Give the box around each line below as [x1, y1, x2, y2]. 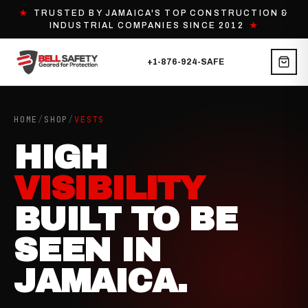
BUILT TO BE [14, 201, 237, 237]
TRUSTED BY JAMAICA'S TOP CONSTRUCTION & [27, 8, 289, 18]
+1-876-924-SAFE [147, 57, 225, 67]
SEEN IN [14, 232, 161, 268]
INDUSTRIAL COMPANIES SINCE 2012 [49, 21, 250, 30]
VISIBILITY [14, 170, 204, 206]
